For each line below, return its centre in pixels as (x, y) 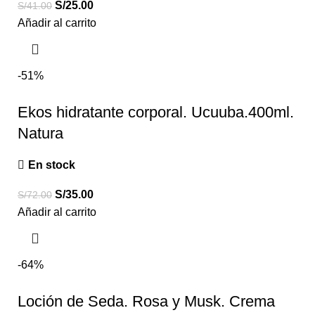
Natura (40, 133)
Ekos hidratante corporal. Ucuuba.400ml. (156, 112)
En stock (52, 165)
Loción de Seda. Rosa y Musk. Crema (146, 301)
